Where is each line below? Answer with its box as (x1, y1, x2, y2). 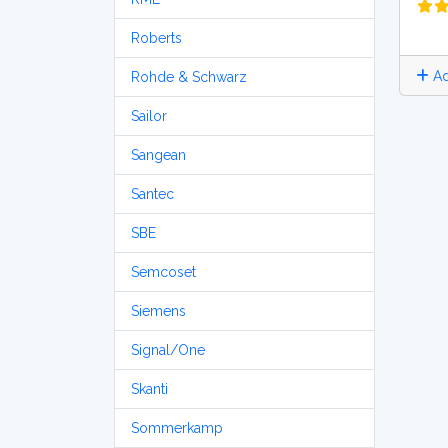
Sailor (131, 108, 167, 124)
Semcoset (131, 264, 196, 280)
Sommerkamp (131, 420, 223, 436)
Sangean (131, 147, 186, 163)
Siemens (131, 303, 186, 319)
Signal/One (131, 342, 205, 358)
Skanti (131, 381, 168, 397)
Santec (131, 186, 174, 202)
